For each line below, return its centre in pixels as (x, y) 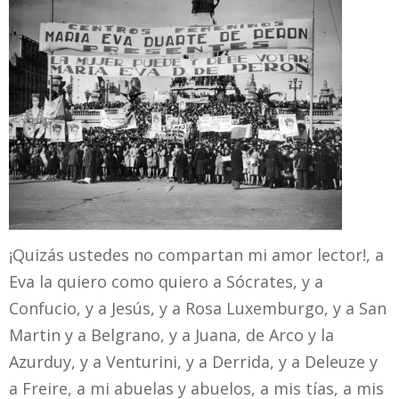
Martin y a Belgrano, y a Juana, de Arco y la (171, 334)
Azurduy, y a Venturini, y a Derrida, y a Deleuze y (193, 361)
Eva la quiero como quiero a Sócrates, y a (166, 281)
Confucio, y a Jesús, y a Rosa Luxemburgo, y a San (198, 308)
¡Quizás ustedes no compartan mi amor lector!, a (196, 254)
